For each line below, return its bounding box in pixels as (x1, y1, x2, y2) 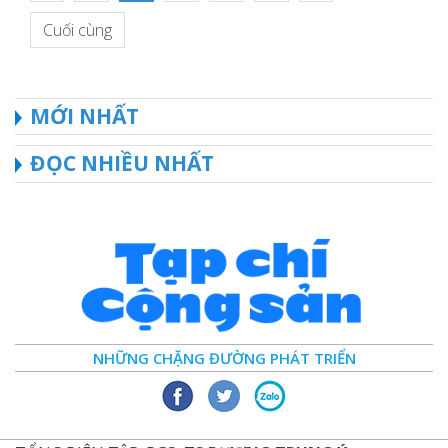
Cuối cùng (43, 19, 112, 42)
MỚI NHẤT (30, 102, 139, 131)
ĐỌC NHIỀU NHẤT (30, 149, 214, 178)
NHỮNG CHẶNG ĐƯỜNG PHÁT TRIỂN (92, 348, 356, 369)
